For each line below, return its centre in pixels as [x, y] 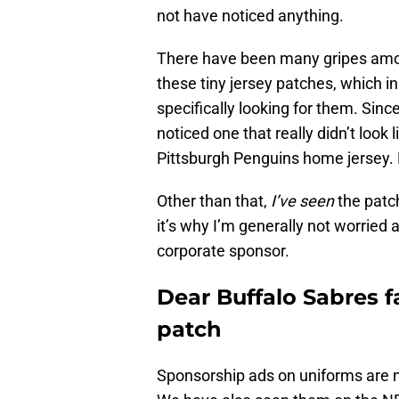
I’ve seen [302, 201]
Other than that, [214, 201]
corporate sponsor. [223, 251]
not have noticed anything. [250, 16]
